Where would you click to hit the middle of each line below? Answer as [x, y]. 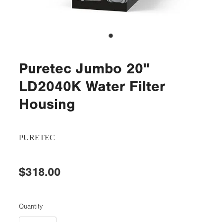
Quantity [31, 206]
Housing [47, 104]
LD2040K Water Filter [92, 86]
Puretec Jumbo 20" [84, 68]
